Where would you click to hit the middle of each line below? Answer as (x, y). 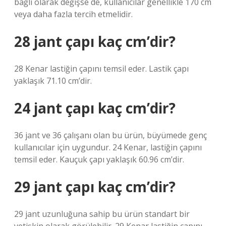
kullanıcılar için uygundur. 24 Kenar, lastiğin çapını (108, 147)
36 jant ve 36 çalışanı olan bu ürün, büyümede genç (110, 135)
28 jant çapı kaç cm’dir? (95, 41)
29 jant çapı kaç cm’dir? (95, 187)
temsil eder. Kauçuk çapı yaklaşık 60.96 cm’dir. (99, 159)
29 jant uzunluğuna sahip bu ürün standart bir (102, 214)
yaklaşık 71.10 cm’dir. (53, 81)
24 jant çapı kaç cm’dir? (95, 108)
